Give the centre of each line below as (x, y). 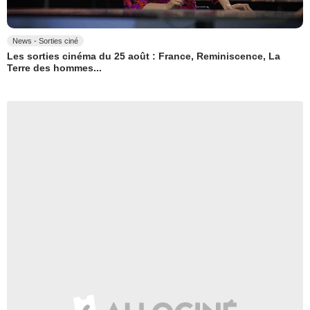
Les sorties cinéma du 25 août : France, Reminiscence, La (144, 56)
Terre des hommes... (54, 68)
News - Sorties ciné (45, 40)
